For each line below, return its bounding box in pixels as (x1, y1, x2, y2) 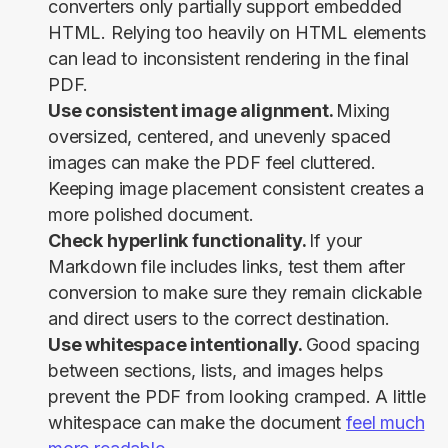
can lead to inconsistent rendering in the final (48, 48, 409, 70)
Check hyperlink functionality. (48, 230, 310, 252)
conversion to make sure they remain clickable (48, 282, 422, 304)
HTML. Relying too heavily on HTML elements (48, 22, 426, 44)
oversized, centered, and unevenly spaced (48, 126, 391, 148)
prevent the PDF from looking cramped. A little (48, 386, 426, 408)
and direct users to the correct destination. (48, 308, 391, 330)
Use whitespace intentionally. (48, 334, 306, 356)
